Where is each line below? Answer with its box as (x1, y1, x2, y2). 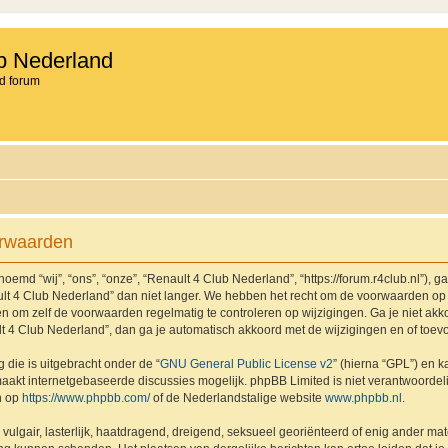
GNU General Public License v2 (160, 357, 333, 372)
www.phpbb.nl (325, 391, 402, 406)
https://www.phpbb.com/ (22, 391, 150, 406)
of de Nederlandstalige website (150, 391, 325, 406)
